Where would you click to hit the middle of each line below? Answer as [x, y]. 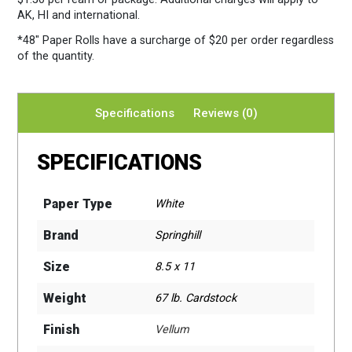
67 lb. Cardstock [196, 298]
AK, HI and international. [79, 15]
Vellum [172, 329]
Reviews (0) [225, 113]
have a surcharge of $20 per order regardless [219, 40]
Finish [62, 329]
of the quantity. [56, 56]
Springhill [178, 235]
